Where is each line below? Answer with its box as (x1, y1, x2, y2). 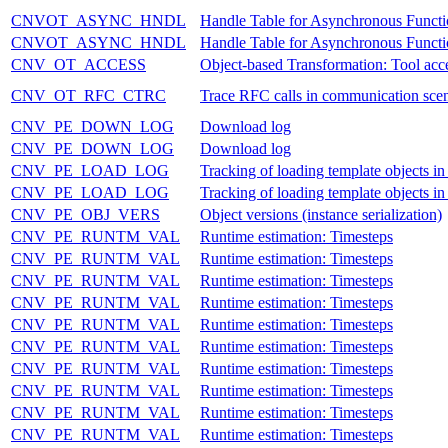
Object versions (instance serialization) (200, 205, 442, 223)
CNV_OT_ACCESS (11, 55, 146, 73)
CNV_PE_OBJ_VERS (11, 205, 160, 223)
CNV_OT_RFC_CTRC (11, 86, 166, 104)
